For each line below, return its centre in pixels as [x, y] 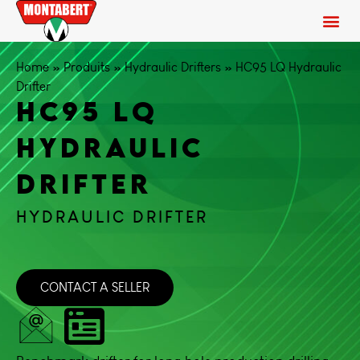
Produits [87, 67]
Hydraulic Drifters [173, 67]
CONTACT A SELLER [95, 287]
